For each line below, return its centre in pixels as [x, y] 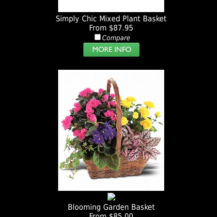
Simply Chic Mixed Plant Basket [111, 19]
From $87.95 [111, 28]
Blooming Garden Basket [111, 207]
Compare [116, 38]
